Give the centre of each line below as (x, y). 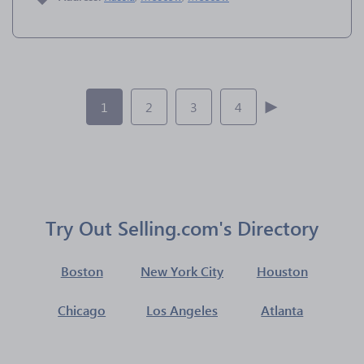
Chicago (82, 310)
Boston (82, 271)
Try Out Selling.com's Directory (182, 227)
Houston (282, 271)
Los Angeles (182, 310)
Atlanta (282, 310)
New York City (182, 271)
